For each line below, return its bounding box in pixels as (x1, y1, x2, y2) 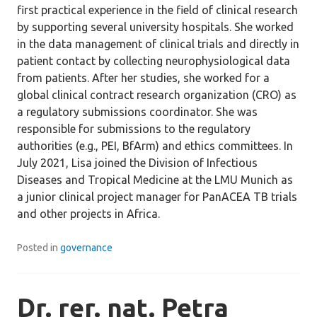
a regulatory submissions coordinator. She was (17, 105, 258, 118)
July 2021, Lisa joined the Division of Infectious (17, 156, 258, 169)
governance (60, 242, 113, 253)
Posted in (17, 242, 60, 253)
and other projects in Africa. (17, 207, 160, 220)
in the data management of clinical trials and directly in (17, 38, 299, 50)
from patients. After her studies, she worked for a (17, 71, 270, 84)
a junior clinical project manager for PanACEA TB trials (17, 190, 297, 203)
